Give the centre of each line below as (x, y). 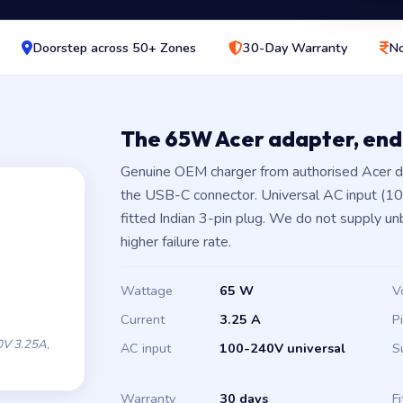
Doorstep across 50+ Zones (114, 48)
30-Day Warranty (295, 48)
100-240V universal (282, 348)
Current (143, 319)
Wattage (147, 291)
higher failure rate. (176, 242)
